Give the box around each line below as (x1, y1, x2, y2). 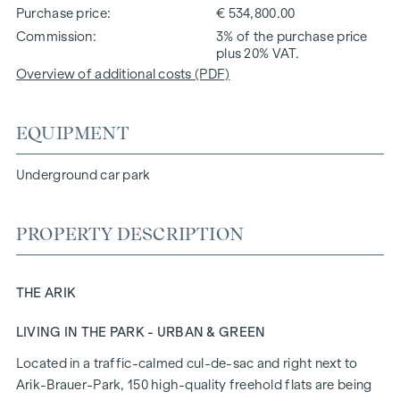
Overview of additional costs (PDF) (15, 66, 230, 81)
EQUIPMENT (15, 121, 129, 144)
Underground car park (15, 167, 151, 182)
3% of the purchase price (216, 29, 368, 44)
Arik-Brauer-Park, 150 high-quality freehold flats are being (15, 377, 372, 392)
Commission (15, 29, 93, 44)
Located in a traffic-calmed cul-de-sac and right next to (15, 355, 358, 371)
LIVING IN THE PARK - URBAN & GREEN (15, 324, 266, 339)
